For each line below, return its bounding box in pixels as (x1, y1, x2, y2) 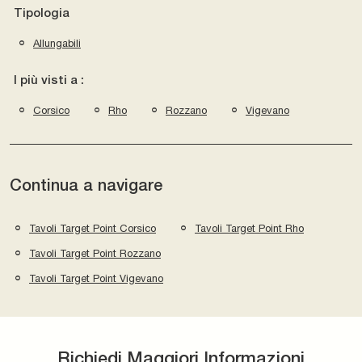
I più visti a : (14, 74, 84, 86)
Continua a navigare (10, 179, 162, 194)
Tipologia (14, 7, 69, 19)
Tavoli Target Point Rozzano (29, 246, 161, 259)
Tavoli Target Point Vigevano (29, 271, 163, 284)
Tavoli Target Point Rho (195, 221, 304, 234)
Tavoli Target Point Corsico (29, 221, 156, 234)
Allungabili (33, 36, 81, 49)
